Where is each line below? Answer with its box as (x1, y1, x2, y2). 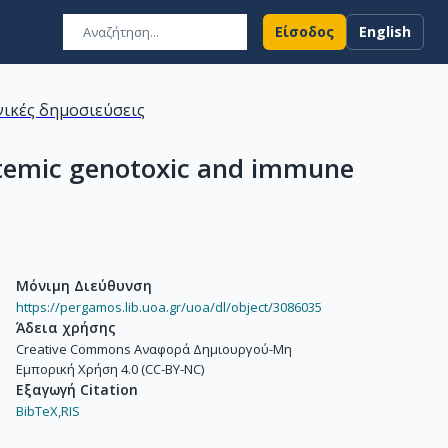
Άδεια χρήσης (16, 318, 116, 337)
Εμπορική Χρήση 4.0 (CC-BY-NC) (16, 360, 204, 378)
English (359, 22, 411, 41)
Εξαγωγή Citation (16, 380, 138, 399)
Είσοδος (275, 22, 334, 41)
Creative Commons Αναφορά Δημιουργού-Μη (16, 340, 292, 358)
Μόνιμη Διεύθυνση (16, 276, 152, 295)
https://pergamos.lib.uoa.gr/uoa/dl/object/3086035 (16, 298, 322, 316)
